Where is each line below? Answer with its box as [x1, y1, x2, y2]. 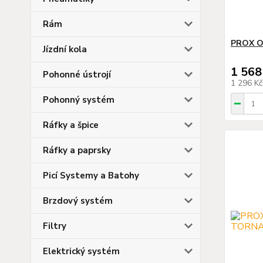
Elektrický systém [43, 245, 120, 257]
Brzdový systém [43, 194, 113, 207]
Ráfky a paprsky [43, 144, 111, 156]
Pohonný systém [43, 93, 114, 106]
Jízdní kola [43, 43, 87, 55]
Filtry [43, 220, 66, 232]
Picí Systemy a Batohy [43, 169, 139, 181]
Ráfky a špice [43, 119, 99, 131]
